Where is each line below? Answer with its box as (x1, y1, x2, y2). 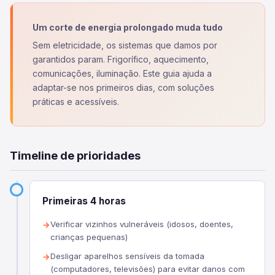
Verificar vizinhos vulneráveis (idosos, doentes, (50, 219, 233, 229)
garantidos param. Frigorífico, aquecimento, (33, 54, 209, 64)
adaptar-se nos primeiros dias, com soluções (33, 82, 214, 93)
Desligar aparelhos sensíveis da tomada (50, 251, 204, 261)
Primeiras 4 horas (42, 195, 126, 207)
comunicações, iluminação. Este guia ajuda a (33, 68, 212, 79)
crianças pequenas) (50, 232, 128, 242)
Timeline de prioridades (10, 149, 141, 162)
